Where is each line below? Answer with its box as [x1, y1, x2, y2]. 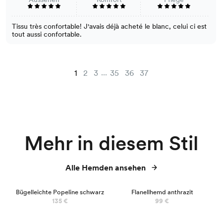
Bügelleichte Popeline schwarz [16, 188, 104, 196]
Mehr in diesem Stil [24, 131, 198, 155]
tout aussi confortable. [12, 30, 82, 38]
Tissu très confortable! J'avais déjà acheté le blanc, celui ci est [12, 22, 207, 30]
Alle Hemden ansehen [65, 163, 146, 172]
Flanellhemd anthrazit [131, 188, 193, 196]
